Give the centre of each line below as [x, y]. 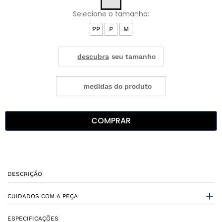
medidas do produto [117, 86]
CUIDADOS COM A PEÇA [43, 196]
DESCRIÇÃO [25, 174]
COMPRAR [111, 120]
